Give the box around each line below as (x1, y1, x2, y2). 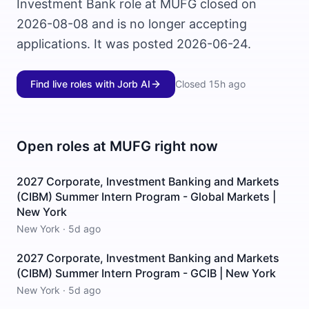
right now (151, 138, 218, 154)
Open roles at (17, 138, 110, 154)
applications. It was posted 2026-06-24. (17, 37, 251, 51)
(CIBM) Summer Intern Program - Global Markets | (17, 190, 276, 203)
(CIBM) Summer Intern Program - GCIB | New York (17, 266, 276, 280)
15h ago (209, 78, 246, 90)
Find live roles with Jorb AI (30, 78, 150, 90)
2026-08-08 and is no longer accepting (17, 17, 247, 31)
